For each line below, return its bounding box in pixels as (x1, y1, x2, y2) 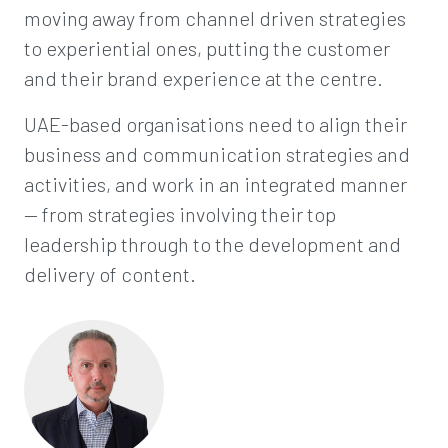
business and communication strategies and (24, 142, 410, 166)
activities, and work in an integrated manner (24, 172, 407, 196)
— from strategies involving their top (24, 202, 336, 226)
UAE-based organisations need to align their (24, 112, 407, 136)
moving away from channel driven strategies (24, 6, 406, 30)
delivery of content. (24, 262, 196, 286)
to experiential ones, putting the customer (24, 36, 390, 60)
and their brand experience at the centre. (24, 66, 383, 90)
